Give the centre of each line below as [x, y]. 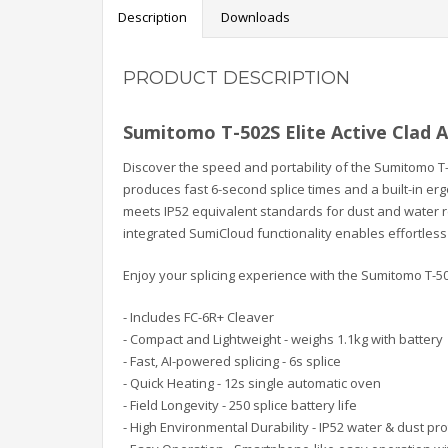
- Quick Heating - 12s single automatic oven [252, 383]
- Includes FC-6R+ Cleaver [198, 317]
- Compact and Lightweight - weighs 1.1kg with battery [283, 339]
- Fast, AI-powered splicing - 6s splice [232, 361]
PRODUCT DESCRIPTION [236, 78]
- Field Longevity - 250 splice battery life [240, 405]
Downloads [255, 17]
